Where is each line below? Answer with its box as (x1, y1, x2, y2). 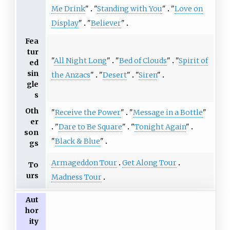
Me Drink (51, 4, 85, 14)
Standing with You (97, 4, 162, 14)
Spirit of (178, 56, 208, 66)
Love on (174, 4, 203, 14)
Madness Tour (51, 172, 102, 182)
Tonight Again (134, 122, 186, 132)
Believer (90, 18, 121, 28)
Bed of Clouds (119, 56, 167, 66)
